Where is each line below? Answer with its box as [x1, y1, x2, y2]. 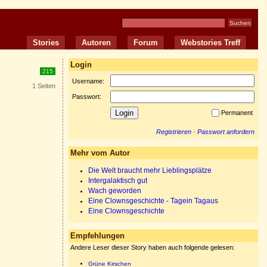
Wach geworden [88, 187, 141, 194]
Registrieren [156, 128, 191, 135]
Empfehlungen [70, 231, 125, 240]
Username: [72, 77, 106, 85]
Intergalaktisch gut [88, 177, 147, 184]
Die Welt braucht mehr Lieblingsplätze [88, 167, 212, 174]
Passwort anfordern [197, 128, 254, 135]
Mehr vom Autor [70, 148, 130, 157]
